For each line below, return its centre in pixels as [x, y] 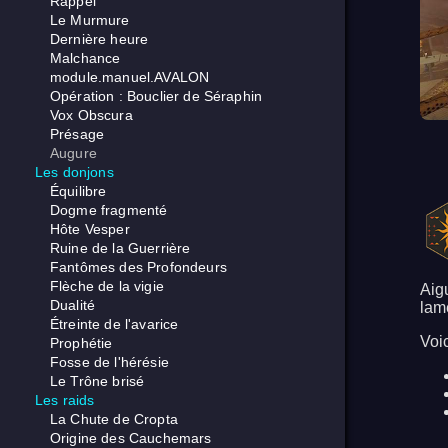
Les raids [65, 400]
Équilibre [78, 191]
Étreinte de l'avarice [114, 324]
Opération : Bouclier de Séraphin [156, 96]
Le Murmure [90, 20]
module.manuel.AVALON [130, 77]
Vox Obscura [91, 115]
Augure [73, 153]
